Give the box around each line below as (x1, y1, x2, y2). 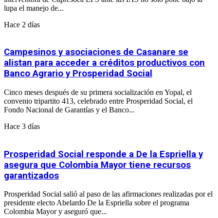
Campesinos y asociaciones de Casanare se (4, 47, 188, 58)
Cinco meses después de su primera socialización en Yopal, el (4, 88, 192, 96)
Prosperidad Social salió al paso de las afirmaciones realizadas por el (4, 190, 213, 199)
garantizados (4, 170, 59, 181)
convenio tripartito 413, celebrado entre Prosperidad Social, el (4, 97, 193, 105)
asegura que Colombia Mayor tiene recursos (4, 159, 191, 170)
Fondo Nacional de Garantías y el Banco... (4, 106, 135, 114)
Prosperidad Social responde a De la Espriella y (4, 148, 203, 160)
